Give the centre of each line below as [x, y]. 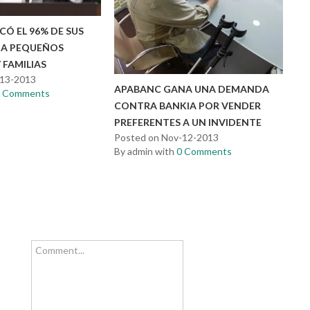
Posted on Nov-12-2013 [167, 138]
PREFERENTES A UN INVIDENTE [188, 122]
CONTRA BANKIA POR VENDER [188, 106]
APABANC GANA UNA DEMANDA [192, 89]
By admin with [146, 152]
